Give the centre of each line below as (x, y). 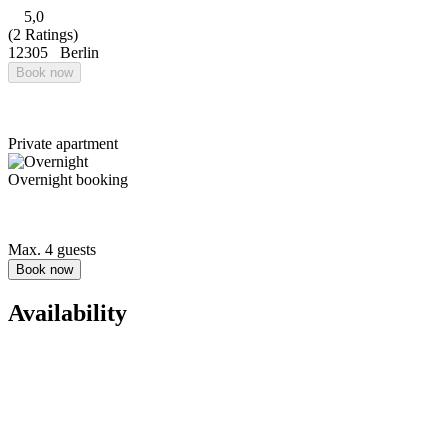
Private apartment (63, 143)
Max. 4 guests (52, 249)
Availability (67, 312)
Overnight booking (68, 179)
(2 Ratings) (43, 34)
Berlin (79, 52)
